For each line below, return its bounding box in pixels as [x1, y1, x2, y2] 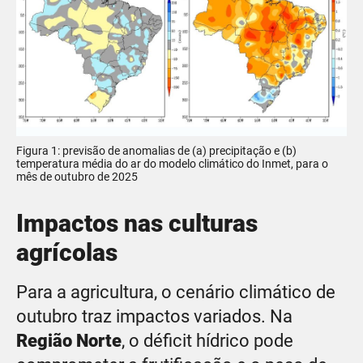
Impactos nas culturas [16, 208, 258, 237]
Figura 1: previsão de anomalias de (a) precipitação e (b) [16, 143, 297, 157]
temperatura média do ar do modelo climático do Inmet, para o [16, 156, 328, 170]
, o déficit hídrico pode [122, 330, 293, 351]
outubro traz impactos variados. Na [16, 305, 293, 327]
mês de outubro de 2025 [16, 169, 138, 183]
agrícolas [16, 237, 117, 267]
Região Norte [16, 330, 122, 351]
